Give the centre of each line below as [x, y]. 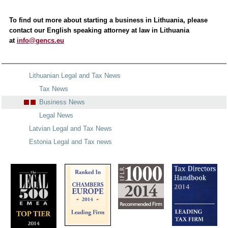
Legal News [56, 115]
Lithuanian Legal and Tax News [75, 75]
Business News [62, 102]
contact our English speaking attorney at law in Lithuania [99, 30]
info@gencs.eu [40, 40]
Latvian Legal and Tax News [70, 128]
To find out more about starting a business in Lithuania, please [108, 20]
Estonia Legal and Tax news [70, 141]
